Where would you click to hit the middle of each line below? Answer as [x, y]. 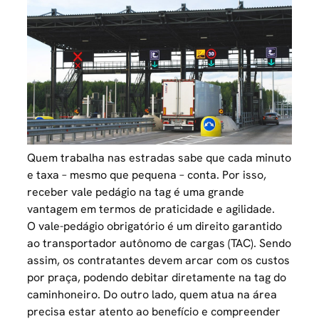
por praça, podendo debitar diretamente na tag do [157, 277]
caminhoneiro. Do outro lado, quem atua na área [152, 294]
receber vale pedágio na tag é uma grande [136, 192]
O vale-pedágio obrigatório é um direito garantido [155, 226]
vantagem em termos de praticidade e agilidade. [151, 209]
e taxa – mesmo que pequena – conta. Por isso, [147, 174]
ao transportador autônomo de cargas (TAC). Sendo [159, 243]
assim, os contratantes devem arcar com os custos [159, 260]
